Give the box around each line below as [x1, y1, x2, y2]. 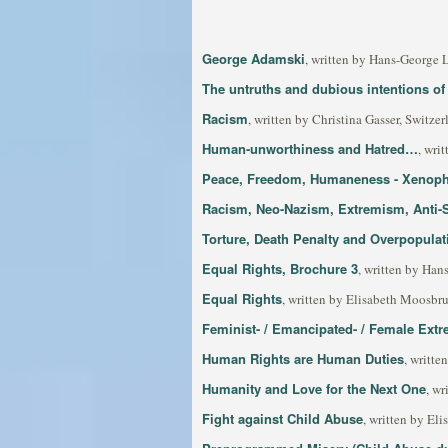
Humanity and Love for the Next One [202, 379, 426, 398]
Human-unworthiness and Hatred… [202, 139, 418, 158]
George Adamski [202, 49, 305, 68]
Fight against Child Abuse [202, 409, 363, 428]
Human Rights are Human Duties [202, 349, 404, 368]
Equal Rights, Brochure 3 [202, 259, 358, 278]
